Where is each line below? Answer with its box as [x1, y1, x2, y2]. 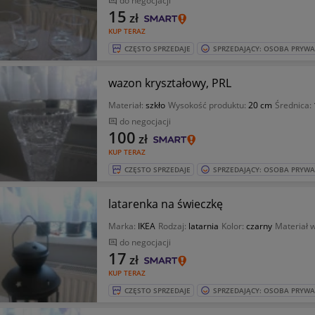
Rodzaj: [157, 220, 188, 232]
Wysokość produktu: [167, 99, 248, 111]
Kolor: [221, 220, 246, 232]
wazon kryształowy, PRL [108, 75, 231, 91]
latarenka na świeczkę [108, 196, 223, 212]
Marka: [108, 220, 138, 232]
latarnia [188, 220, 219, 232]
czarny [245, 220, 272, 232]
